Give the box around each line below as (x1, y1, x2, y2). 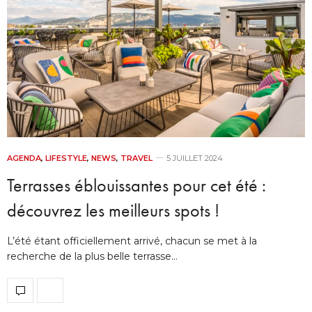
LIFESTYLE (45, 153, 87, 163)
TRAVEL (120, 153, 153, 163)
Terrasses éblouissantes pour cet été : (7, 173, 266, 197)
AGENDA (7, 153, 41, 163)
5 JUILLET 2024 (166, 153, 223, 163)
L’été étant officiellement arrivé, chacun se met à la (7, 234, 257, 247)
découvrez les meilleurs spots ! (7, 198, 219, 222)
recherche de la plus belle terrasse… (7, 249, 178, 263)
